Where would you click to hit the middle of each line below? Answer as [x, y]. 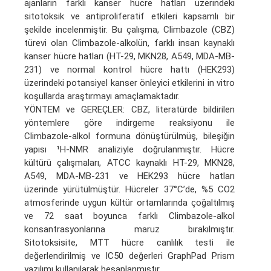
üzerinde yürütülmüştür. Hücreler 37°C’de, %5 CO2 [129, 189]
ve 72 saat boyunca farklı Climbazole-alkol [129, 216]
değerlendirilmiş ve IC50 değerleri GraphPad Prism [129, 256]
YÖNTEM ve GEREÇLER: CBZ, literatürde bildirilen [129, 109]
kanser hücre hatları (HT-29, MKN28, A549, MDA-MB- [129, 56]
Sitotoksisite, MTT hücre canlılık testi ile [129, 242]
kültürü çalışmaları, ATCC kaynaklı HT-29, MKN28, [129, 162]
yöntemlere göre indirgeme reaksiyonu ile [129, 122]
